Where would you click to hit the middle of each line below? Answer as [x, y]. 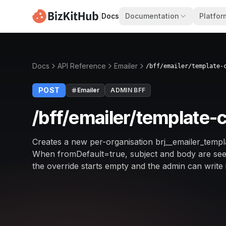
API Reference [82, 66]
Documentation [152, 16]
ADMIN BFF [128, 90]
